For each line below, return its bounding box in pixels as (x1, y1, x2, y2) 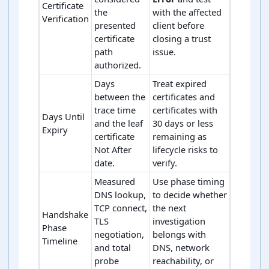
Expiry (42, 124, 68, 136)
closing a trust (153, 32, 211, 45)
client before (153, 19, 204, 32)
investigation (153, 215, 205, 228)
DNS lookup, (94, 189, 146, 201)
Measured (94, 175, 135, 188)
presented (94, 19, 136, 32)
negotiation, (94, 228, 144, 241)
